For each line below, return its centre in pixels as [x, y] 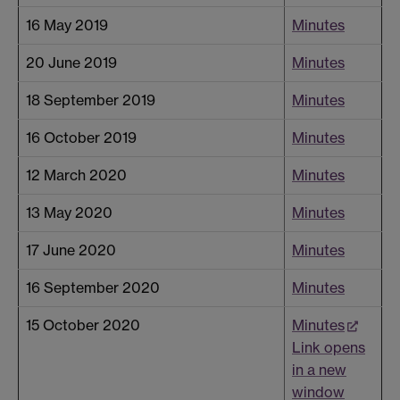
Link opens [329, 348]
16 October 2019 [81, 138]
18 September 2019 [91, 100]
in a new [319, 370]
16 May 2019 [67, 25]
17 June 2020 [71, 250]
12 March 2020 [76, 175]
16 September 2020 [93, 288]
